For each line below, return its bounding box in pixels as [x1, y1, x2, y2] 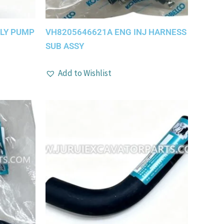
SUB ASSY [45, 41, 84, 51]
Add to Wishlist [58, 67, 111, 78]
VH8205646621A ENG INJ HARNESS [45, 27, 186, 37]
